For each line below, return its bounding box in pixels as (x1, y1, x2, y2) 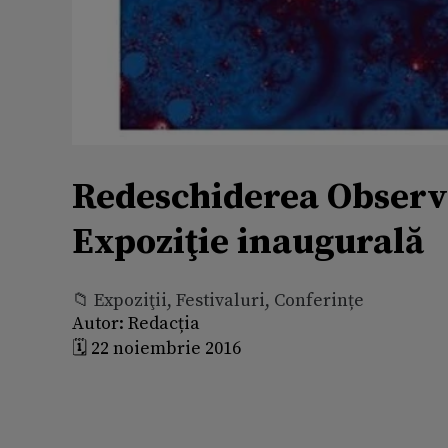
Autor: (72, 311, 124, 335)
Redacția (124, 311, 200, 335)
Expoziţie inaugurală (72, 219, 424, 265)
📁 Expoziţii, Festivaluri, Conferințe (72, 288, 364, 312)
